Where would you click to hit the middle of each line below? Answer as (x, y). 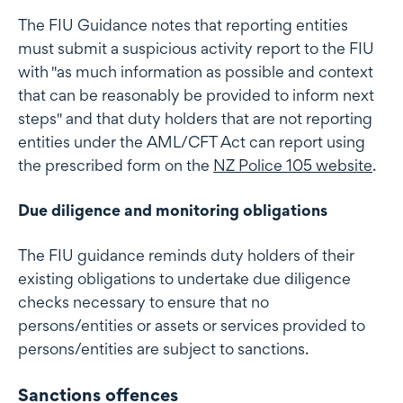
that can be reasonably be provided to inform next (196, 94)
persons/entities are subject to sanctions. (163, 348)
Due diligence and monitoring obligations (173, 210)
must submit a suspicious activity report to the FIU (196, 48)
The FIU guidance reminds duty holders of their (186, 255)
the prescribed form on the (116, 165)
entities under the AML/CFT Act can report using (192, 141)
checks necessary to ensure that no (143, 301)
